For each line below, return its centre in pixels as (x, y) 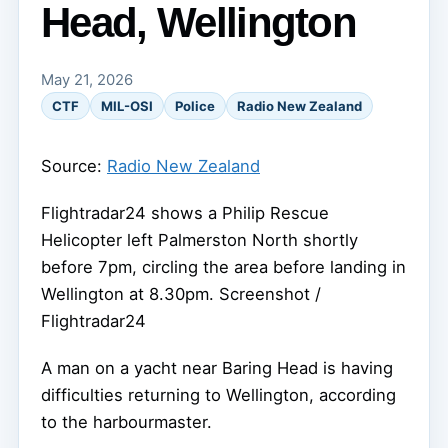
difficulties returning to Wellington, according (218, 395)
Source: (74, 166)
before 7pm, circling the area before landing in (223, 267)
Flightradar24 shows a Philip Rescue (185, 213)
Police (195, 106)
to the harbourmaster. (126, 422)
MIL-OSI (127, 106)
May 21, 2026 (87, 80)
